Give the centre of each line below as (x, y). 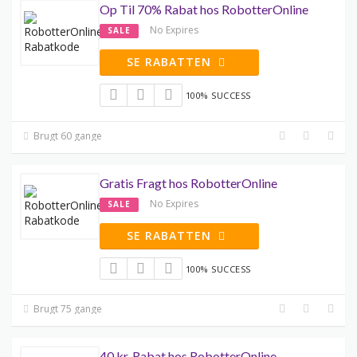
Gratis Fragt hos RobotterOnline (188, 182)
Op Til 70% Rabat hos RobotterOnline (204, 10)
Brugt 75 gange (67, 309)
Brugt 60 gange (67, 135)
